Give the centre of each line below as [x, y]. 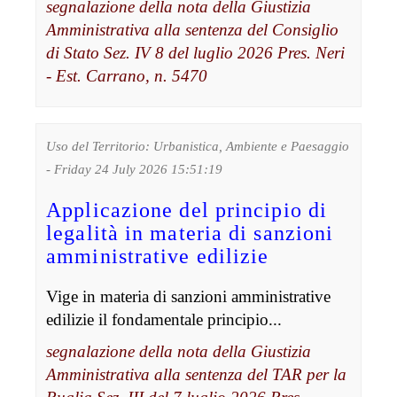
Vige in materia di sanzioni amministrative [189, 296]
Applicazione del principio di [187, 210]
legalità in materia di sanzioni [190, 233]
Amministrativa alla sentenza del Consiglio [193, 29]
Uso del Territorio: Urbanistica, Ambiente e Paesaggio [198, 146]
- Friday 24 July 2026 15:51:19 [135, 169]
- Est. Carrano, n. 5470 [127, 75]
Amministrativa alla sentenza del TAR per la [197, 374]
